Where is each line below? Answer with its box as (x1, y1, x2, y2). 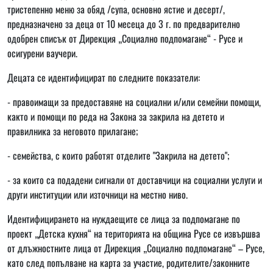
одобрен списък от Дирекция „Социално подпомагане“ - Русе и (7, 30, 243, 46)
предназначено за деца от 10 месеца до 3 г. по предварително (7, 16, 240, 31)
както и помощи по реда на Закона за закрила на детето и (7, 108, 224, 124)
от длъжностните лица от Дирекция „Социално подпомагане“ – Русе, (7, 240, 264, 255)
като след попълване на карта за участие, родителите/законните (7, 255, 250, 270)
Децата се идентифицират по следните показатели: (7, 69, 200, 85)
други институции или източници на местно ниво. (7, 186, 188, 202)
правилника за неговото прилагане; (7, 123, 138, 138)
